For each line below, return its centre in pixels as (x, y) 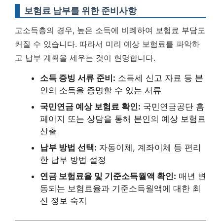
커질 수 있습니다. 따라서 (60, 44)
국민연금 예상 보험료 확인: (90, 107)
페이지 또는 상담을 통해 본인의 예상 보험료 (123, 119)
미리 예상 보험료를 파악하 (153, 44)
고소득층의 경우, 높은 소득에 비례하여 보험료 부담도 (110, 30)
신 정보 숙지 (63, 201)
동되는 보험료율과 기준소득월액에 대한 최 (120, 188)
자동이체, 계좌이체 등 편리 (149, 147)
